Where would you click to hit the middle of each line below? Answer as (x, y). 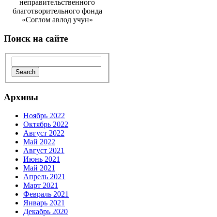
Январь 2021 (44, 203)
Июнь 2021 (42, 159)
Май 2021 (39, 168)
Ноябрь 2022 (44, 116)
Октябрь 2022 (46, 124)
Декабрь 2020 (46, 212)
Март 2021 (41, 186)
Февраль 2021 (46, 194)
